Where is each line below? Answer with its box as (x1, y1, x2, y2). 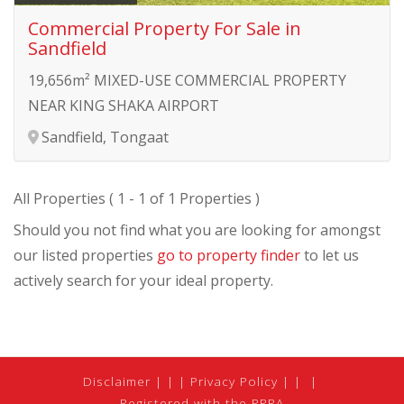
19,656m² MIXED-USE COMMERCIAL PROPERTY (28, 69, 346, 90)
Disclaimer (82, 372, 151, 390)
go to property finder (157, 244, 300, 265)
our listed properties (14, 244, 157, 265)
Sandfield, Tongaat (41, 126, 169, 147)
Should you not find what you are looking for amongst (14, 219, 381, 240)
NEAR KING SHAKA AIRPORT (28, 95, 219, 115)
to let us (300, 244, 359, 265)
